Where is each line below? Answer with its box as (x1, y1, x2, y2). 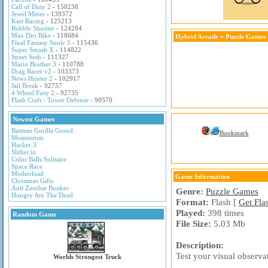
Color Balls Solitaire (11, 156, 66, 163)
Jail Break (11, 82, 38, 89)
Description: (176, 240, 224, 250)
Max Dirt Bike (11, 32, 51, 39)
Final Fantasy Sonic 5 (11, 39, 71, 46)
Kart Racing (11, 17, 44, 25)
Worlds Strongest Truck (53, 253, 121, 260)
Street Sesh (11, 53, 41, 60)
